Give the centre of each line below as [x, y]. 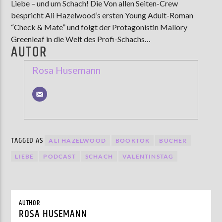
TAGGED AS [28, 140]
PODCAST [59, 156]
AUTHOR [30, 203]
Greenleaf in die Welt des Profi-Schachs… [81, 39]
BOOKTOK [133, 140]
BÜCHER [173, 140]
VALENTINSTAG [148, 156]
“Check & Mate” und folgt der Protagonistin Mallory [99, 27]
